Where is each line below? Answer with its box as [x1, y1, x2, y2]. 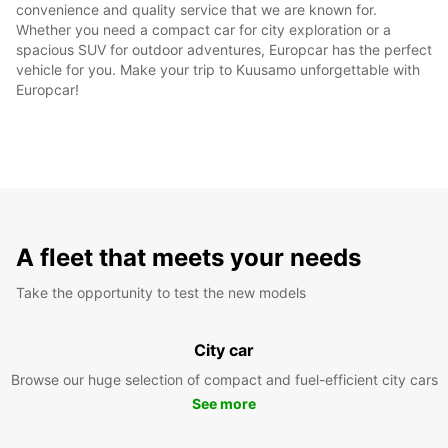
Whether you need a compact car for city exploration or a [16, 20, 391, 38]
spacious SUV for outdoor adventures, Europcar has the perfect [16, 40, 432, 58]
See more [192, 394, 256, 412]
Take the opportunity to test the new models [16, 283, 306, 301]
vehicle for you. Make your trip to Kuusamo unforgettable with [16, 60, 420, 78]
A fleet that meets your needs [16, 242, 361, 272]
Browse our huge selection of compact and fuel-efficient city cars [10, 370, 438, 388]
